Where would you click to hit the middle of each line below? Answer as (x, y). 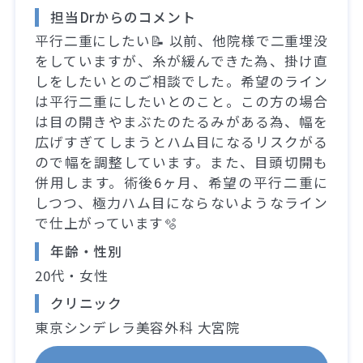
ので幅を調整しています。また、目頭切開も (181, 162)
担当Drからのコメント (123, 17)
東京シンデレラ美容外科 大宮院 (138, 327)
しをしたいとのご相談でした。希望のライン (181, 81)
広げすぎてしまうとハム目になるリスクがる (181, 142)
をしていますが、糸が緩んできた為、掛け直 (181, 61)
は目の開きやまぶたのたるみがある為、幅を (181, 122)
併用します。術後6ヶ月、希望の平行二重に (181, 183)
